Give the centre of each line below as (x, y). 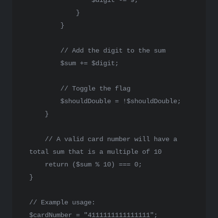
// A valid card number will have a (111, 139)
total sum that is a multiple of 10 (95, 152)
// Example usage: (62, 202)
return (56, 164)
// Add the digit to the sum (113, 51)
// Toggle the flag (95, 89)
